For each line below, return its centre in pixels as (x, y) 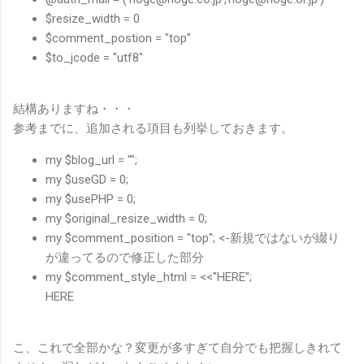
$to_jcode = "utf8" (94, 57)
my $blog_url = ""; (91, 160)
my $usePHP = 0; (91, 199)
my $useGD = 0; (87, 179)
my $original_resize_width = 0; (126, 218)
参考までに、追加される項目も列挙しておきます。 (153, 128)
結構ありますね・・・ (74, 108)
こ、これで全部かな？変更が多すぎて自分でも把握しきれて (178, 347)
